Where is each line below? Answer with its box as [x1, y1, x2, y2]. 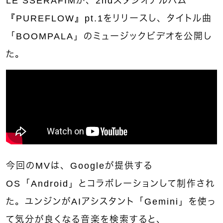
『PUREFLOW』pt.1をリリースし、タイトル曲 [6, 13, 212, 23]
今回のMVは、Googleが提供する [6, 160, 153, 171]
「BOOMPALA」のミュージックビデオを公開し [6, 31, 212, 41]
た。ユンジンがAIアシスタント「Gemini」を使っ [6, 196, 217, 207]
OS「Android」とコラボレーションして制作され [6, 178, 215, 189]
